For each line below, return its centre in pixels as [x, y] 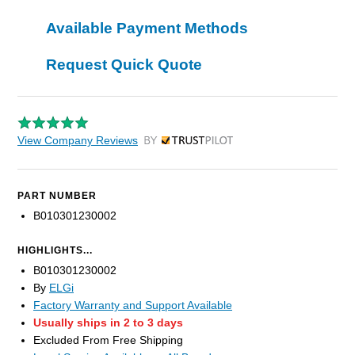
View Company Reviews [78, 141]
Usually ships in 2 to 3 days [108, 323]
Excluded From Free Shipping [108, 340]
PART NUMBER [57, 196]
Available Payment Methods [147, 29]
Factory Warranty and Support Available [133, 305]
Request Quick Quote [124, 65]
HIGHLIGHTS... [55, 251]
